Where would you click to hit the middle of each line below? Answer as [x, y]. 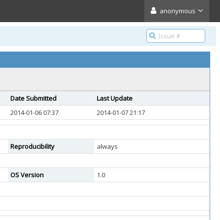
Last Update [115, 98]
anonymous [178, 11]
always [107, 146]
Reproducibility [32, 146]
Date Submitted [33, 98]
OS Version [27, 175]
